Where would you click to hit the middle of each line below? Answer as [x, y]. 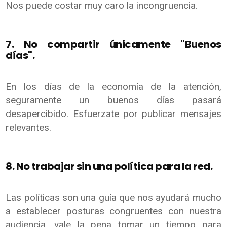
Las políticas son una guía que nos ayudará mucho [113, 197]
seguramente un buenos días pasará [113, 100]
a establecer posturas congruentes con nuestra [113, 211]
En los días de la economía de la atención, [113, 86]
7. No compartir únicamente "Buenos [113, 44]
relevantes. [29, 127]
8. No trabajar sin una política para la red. [110, 166]
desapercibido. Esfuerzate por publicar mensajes [113, 113]
